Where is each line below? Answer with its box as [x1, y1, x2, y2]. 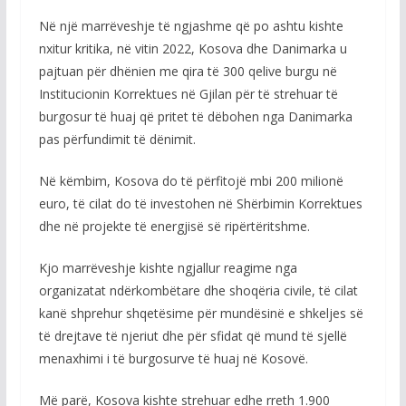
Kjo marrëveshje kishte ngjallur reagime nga [38, 259, 297, 276]
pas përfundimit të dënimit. [38, 130, 196, 148]
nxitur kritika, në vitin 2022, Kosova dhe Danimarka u [38, 40, 347, 57]
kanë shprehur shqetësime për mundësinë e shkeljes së [38, 304, 363, 322]
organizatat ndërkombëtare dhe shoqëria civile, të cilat [38, 282, 358, 299]
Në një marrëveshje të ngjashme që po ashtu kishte [38, 17, 343, 34]
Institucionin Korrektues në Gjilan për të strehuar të [38, 85, 338, 102]
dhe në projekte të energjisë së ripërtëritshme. [38, 217, 310, 235]
